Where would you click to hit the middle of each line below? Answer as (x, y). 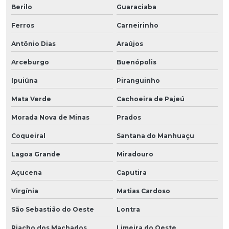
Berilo (22, 7)
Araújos (130, 43)
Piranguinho (138, 80)
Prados (129, 117)
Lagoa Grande (36, 154)
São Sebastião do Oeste (53, 209)
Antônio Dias (33, 43)
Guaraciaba (136, 7)
